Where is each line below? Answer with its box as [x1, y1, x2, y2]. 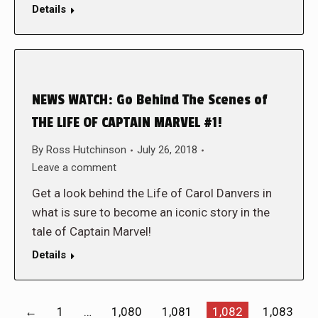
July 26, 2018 [137, 143, 197, 156]
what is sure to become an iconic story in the [32, 205, 270, 219]
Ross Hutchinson [46, 143, 126, 156]
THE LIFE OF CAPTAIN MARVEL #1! [32, 114, 222, 131]
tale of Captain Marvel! [32, 224, 151, 238]
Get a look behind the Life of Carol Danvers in [32, 186, 272, 200]
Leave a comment [32, 161, 116, 174]
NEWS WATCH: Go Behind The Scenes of [32, 92, 267, 109]
